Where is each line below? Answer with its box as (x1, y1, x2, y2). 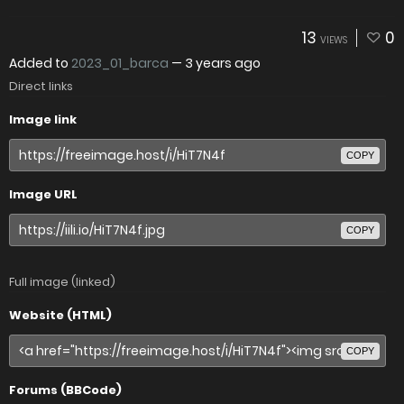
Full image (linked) (9, 273, 115, 290)
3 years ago (185, 54, 261, 72)
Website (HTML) (9, 307, 112, 324)
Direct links (9, 78, 73, 95)
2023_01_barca (71, 54, 169, 72)
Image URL (9, 186, 78, 203)
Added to (9, 54, 71, 72)
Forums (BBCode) (9, 381, 122, 399)
